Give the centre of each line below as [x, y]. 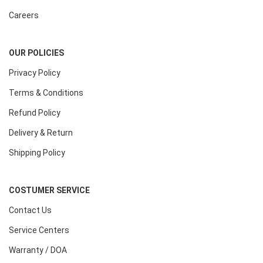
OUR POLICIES [36, 53]
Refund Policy [35, 112]
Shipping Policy [37, 152]
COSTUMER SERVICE [49, 190]
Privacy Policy [35, 73]
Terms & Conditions [46, 92]
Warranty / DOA [38, 250]
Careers [24, 15]
